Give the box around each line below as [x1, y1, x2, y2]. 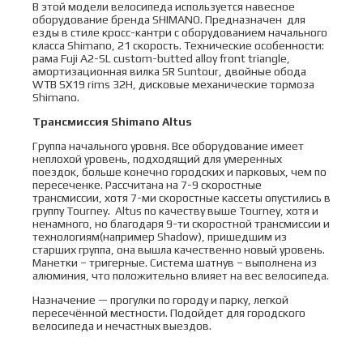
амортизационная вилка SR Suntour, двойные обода [32, 65, 306, 78]
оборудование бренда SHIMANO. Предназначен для [32, 13, 305, 26]
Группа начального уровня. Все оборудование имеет [32, 139, 304, 152]
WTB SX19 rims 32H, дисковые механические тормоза [32, 78, 314, 91]
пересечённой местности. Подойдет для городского [32, 306, 305, 319]
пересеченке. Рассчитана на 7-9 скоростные [32, 178, 262, 191]
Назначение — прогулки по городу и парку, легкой [32, 293, 288, 306]
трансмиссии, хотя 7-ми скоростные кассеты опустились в [32, 191, 331, 204]
